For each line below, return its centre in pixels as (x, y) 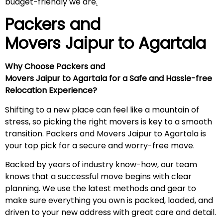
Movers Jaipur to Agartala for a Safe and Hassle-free (109, 79)
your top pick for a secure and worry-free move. (102, 145)
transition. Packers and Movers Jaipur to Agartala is (106, 133)
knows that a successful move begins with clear (98, 177)
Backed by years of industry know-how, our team (101, 165)
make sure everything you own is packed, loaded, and (109, 201)
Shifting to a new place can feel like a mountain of (102, 110)
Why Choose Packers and (55, 67)
